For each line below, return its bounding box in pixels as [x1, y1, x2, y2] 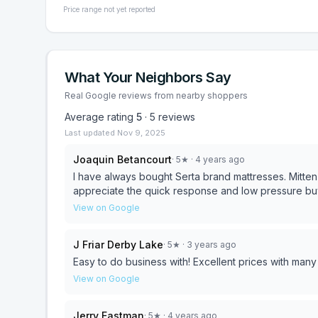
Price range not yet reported [63, 5, 155, 13]
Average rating [65, 111, 136, 123]
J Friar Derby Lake [73, 238, 163, 251]
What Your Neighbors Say [65, 69, 231, 86]
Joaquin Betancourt [73, 153, 172, 165]
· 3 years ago [180, 239, 236, 250]
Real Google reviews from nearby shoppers [65, 90, 248, 101]
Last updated [65, 128, 117, 138]
